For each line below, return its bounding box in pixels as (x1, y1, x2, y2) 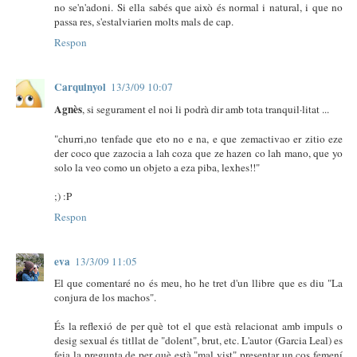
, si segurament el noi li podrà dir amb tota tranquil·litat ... (82, 101, 329, 116)
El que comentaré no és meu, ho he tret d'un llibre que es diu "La (54, 275, 343, 290)
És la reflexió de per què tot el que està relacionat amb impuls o (54, 318, 343, 333)
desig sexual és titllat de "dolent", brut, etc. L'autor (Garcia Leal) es (54, 332, 343, 347)
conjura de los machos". (54, 289, 156, 304)
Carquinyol (54, 78, 106, 95)
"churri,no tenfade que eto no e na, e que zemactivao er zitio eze (54, 131, 343, 146)
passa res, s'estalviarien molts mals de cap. (54, 14, 233, 29)
